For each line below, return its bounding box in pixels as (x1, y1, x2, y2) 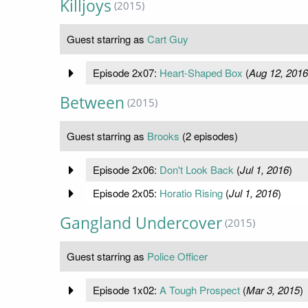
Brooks (147, 129, 179, 144)
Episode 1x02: (92, 283, 159, 298)
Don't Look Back (159, 162, 234, 177)
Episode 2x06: (92, 162, 159, 177)
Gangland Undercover (60, 212, 222, 234)
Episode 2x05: (92, 186, 159, 201)
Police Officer (147, 249, 208, 264)
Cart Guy (147, 32, 188, 47)
